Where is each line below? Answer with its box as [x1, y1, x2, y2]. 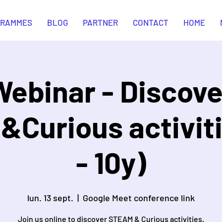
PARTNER [83, 17, 118, 27]
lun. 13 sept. [27, 192, 73, 203]
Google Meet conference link [83, 192, 195, 203]
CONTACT [133, 17, 168, 27]
